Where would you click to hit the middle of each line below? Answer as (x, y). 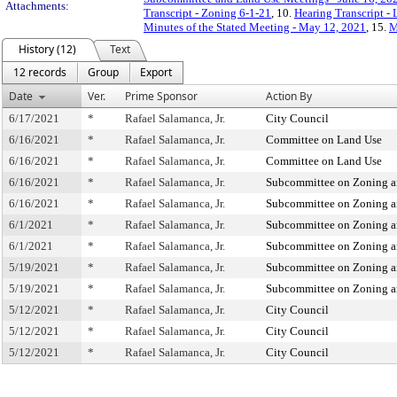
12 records (40, 72)
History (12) (47, 49)
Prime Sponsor (161, 96)
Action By (289, 96)
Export (156, 72)
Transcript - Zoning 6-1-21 (207, 13)
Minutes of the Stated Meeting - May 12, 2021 (255, 27)
